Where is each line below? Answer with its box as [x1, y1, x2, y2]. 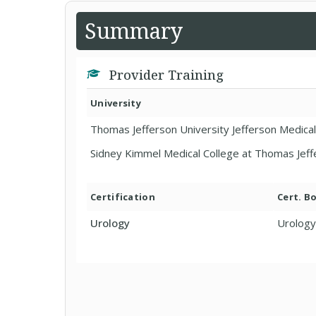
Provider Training [106, 66, 224, 83]
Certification [90, 190, 155, 203]
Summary [85, 16, 183, 45]
